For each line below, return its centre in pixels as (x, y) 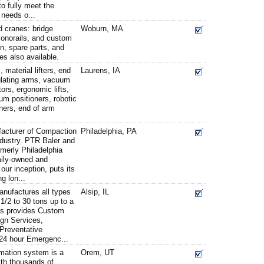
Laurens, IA (100, 70)
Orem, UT (98, 253)
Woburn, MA (102, 29)
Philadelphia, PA (109, 131)
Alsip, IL (95, 192)
